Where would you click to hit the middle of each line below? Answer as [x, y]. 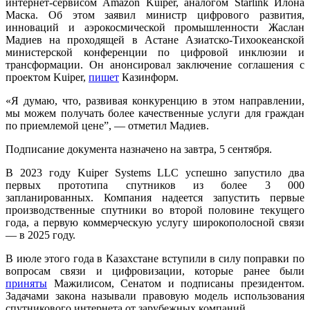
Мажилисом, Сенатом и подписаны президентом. [176, 283]
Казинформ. [149, 77]
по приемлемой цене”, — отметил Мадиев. [107, 125]
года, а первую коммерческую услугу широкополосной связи [155, 222]
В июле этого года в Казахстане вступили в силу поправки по [155, 258]
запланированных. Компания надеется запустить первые [155, 197]
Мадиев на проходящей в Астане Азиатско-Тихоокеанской [155, 39]
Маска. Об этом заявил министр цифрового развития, [155, 15]
